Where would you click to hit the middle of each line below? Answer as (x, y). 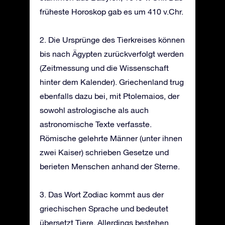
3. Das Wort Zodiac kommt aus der (102, 194)
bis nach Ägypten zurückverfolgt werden (112, 53)
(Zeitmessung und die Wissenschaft (104, 68)
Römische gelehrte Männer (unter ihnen (111, 138)
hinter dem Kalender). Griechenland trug (112, 82)
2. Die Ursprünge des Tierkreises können (112, 39)
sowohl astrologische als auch (94, 110)
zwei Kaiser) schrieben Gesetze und (104, 152)
